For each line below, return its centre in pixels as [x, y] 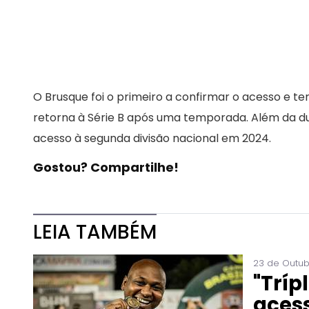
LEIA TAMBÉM [95, 232]
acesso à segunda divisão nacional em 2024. [152, 139]
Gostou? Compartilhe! [106, 168]
